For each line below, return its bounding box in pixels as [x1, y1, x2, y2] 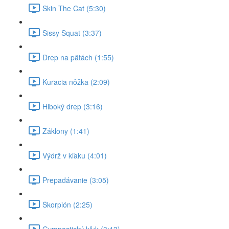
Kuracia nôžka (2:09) [42, 76, 110, 87]
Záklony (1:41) [42, 125, 89, 136]
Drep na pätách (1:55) [42, 52, 114, 62]
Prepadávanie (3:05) [42, 174, 109, 185]
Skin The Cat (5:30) [42, 3, 106, 13]
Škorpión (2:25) [42, 199, 93, 210]
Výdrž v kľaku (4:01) [42, 150, 107, 161]
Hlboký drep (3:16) [42, 101, 103, 111]
